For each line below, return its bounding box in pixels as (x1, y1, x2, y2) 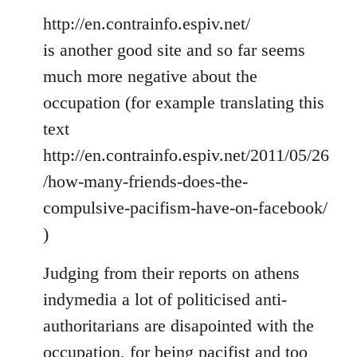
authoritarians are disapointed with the (43, 316, 314, 336)
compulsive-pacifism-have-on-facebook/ (43, 198, 328, 218)
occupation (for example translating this (43, 92, 324, 113)
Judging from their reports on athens (43, 263, 300, 284)
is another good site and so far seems (43, 40, 305, 61)
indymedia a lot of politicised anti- (43, 289, 287, 310)
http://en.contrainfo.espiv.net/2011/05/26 (43, 145, 329, 166)
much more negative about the (43, 66, 257, 87)
